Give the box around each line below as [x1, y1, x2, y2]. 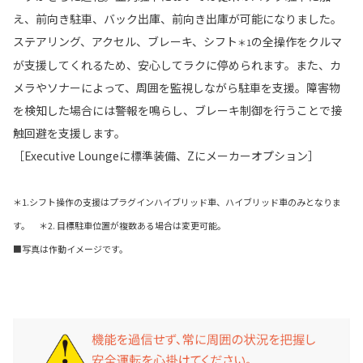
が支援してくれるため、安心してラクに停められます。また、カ [13, 56, 341, 73]
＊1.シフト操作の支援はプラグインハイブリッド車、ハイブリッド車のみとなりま [13, 194, 341, 208]
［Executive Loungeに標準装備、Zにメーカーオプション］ [13, 147, 319, 164]
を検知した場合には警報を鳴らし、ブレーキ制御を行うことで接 [13, 101, 342, 118]
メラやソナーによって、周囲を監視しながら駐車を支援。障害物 [13, 79, 340, 96]
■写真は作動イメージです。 [13, 241, 128, 255]
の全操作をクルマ [251, 32, 342, 49]
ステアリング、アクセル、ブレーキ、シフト [13, 32, 237, 49]
